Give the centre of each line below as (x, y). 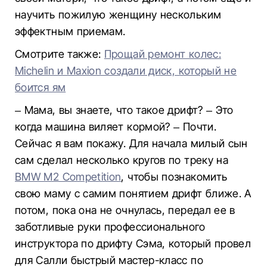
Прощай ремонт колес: (162, 54)
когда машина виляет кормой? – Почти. (116, 127)
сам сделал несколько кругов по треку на (122, 160)
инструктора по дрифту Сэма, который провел (133, 243)
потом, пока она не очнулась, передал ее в (125, 210)
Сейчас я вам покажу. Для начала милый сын (131, 143)
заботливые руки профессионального (110, 227)
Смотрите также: (60, 54)
